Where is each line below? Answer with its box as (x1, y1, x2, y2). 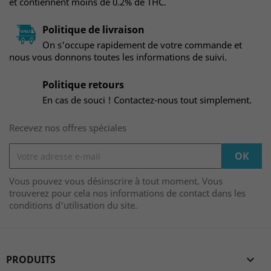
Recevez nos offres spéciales (9, 122, 126, 134)
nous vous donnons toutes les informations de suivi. (9, 51, 227, 63)
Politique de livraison (42, 23, 145, 36)
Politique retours (42, 78, 124, 91)
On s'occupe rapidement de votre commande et (42, 39, 242, 51)
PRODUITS (6, 253, 56, 266)
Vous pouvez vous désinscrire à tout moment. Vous (9, 175, 223, 187)
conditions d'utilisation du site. (9, 199, 137, 211)
